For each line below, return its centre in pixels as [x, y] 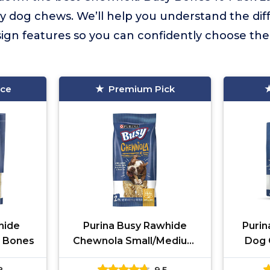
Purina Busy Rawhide [135, 226]
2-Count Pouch [135, 256]
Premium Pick [141, 89]
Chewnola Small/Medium [135, 241]
